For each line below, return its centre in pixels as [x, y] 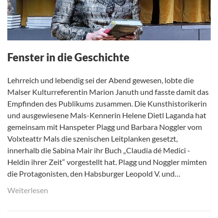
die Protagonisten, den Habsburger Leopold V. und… [94, 173]
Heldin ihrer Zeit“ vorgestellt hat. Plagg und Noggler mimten [107, 162]
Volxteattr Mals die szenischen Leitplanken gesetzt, [92, 138]
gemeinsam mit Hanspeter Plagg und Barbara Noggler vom [105, 127]
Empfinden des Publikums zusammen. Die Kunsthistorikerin [107, 103]
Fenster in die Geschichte [68, 57]
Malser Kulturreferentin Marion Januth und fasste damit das [108, 91]
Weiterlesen [28, 190]
